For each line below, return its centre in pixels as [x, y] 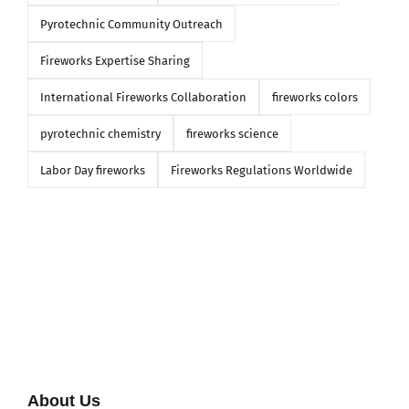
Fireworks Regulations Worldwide [261, 170]
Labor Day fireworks [92, 170]
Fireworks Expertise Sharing [115, 60]
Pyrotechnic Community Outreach [131, 24]
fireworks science [232, 133]
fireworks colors [315, 97]
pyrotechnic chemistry [100, 133]
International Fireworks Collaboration [143, 97]
